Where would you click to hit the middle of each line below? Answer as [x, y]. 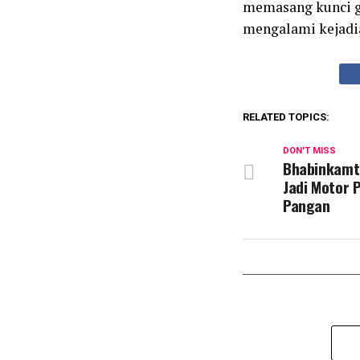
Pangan [307, 205]
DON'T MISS [309, 151]
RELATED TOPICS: [286, 117]
